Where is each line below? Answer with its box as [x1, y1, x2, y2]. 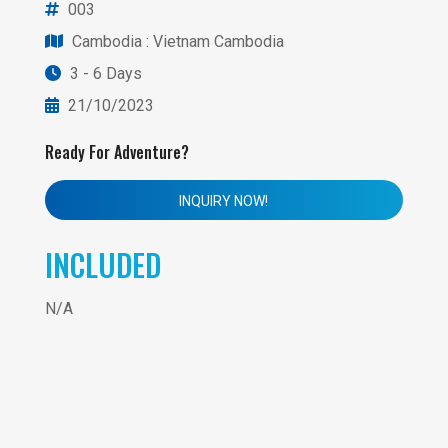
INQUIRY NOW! [179, 193, 269, 210]
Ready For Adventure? [44, 140, 189, 165]
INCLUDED [44, 242, 161, 288]
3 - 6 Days [65, 64, 142, 84]
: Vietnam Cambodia [145, 32, 284, 52]
